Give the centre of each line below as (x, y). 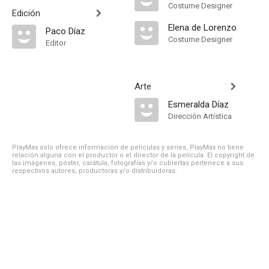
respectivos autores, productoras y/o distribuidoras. (95, 171)
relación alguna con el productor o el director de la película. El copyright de (133, 155)
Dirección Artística (200, 116)
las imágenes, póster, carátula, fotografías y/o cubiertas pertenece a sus (128, 163)
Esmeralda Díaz (198, 104)
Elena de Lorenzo (202, 28)
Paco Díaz (65, 31)
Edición (26, 13)
